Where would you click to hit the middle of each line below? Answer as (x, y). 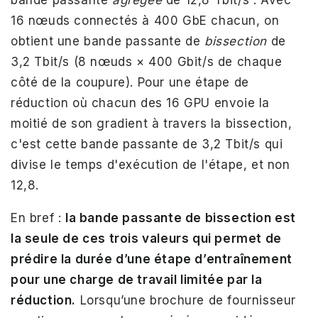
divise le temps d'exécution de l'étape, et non (150, 165)
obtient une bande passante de (108, 41)
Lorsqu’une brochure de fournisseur (186, 300)
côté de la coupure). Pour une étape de (130, 82)
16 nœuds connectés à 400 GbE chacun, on (145, 21)
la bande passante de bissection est (181, 218)
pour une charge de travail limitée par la (137, 280)
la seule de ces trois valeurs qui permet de (146, 238)
